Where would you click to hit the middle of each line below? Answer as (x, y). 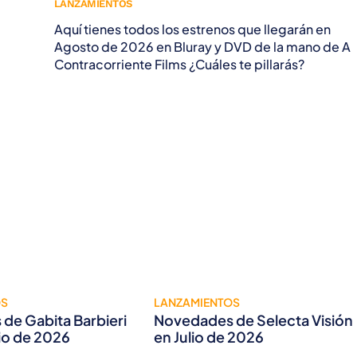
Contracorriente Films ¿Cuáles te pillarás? (179, 65)
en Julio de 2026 (209, 337)
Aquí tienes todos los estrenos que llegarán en (192, 29)
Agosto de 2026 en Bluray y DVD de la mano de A (202, 47)
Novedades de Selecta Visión (254, 320)
